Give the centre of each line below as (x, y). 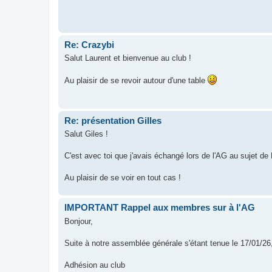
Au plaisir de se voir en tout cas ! (123, 178)
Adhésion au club (95, 265)
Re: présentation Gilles (113, 120)
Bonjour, (79, 221)
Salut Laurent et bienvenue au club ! (128, 58)
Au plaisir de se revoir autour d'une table (136, 80)
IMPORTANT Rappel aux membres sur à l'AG (160, 207)
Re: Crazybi (89, 44)
